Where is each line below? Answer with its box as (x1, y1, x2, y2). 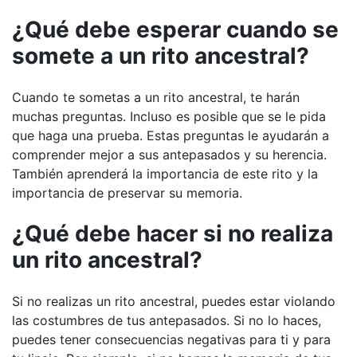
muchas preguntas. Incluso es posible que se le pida (12, 108, 326, 124)
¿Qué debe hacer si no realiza (12, 220, 333, 248)
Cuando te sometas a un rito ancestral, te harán (12, 89, 300, 105)
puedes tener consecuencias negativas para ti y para (12, 331, 331, 348)
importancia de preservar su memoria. (12, 185, 242, 201)
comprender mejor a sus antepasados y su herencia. (12, 147, 327, 163)
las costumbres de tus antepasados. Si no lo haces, (12, 312, 321, 329)
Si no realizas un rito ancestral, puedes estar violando (12, 293, 335, 310)
